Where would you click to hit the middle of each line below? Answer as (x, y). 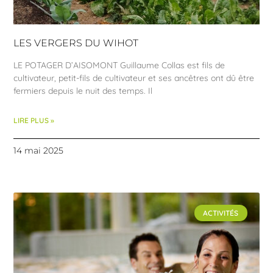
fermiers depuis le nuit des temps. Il (83, 91)
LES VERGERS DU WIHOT (76, 43)
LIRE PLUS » (34, 121)
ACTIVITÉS (221, 213)
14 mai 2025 (39, 151)
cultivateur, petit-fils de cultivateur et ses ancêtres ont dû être (134, 78)
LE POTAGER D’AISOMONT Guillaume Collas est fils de (119, 66)
